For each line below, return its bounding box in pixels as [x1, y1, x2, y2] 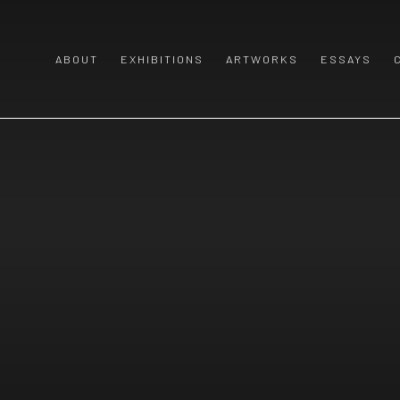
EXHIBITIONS [121, 52, 204, 66]
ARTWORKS [226, 52, 298, 66]
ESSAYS [321, 52, 371, 66]
